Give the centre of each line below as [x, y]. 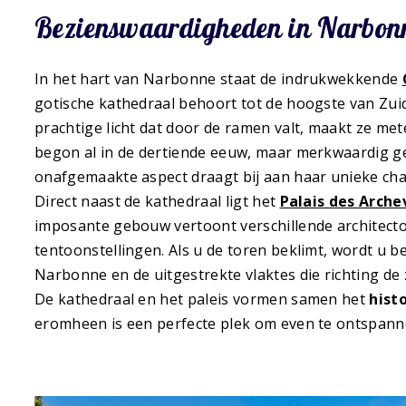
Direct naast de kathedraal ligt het [157, 202]
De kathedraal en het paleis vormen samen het [202, 300]
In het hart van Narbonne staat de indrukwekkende [218, 79]
